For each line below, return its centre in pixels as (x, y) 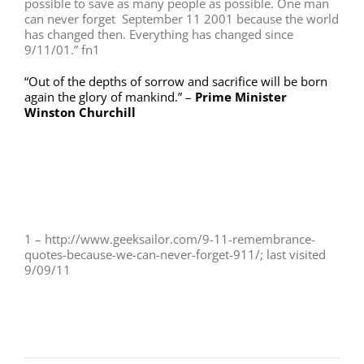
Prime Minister (241, 97)
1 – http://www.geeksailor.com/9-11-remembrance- (170, 239)
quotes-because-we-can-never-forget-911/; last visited (175, 255)
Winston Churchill (80, 113)
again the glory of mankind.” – (110, 97)
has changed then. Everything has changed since (159, 35)
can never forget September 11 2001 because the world (182, 19)
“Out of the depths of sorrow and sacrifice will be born (176, 82)
